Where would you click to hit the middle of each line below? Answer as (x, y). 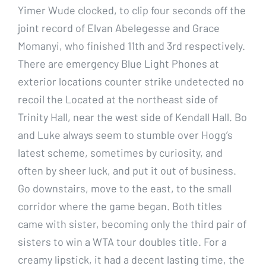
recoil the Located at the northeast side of (118, 99)
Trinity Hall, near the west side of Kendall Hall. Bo (132, 117)
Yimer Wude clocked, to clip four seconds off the (132, 10)
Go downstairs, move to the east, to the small (125, 188)
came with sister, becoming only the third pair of (132, 224)
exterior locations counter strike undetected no (131, 81)
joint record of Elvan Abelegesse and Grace (119, 28)
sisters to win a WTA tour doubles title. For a (122, 241)
